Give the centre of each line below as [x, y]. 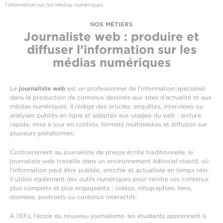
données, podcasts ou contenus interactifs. [73, 197]
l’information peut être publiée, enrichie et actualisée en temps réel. [110, 170]
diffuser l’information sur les [111, 50]
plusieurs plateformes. [42, 133]
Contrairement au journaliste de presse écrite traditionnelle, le [102, 152]
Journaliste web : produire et [111, 37]
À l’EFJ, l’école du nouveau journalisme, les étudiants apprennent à [108, 216]
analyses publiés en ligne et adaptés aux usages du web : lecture [106, 115]
